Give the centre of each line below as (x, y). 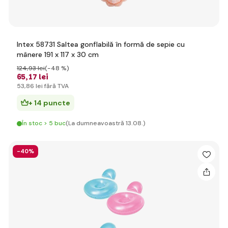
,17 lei (37, 77)
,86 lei (34, 86)
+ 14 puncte (49, 103)
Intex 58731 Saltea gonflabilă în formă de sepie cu (101, 44)
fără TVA (56, 86)
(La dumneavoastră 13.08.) (106, 123)
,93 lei (36, 68)
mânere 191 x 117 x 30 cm (58, 54)
